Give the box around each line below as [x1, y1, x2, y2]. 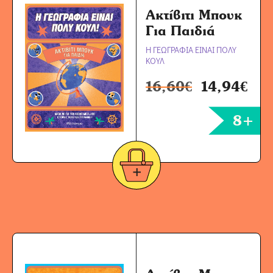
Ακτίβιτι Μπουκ [146, 6, 243, 23]
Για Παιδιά [146, 22, 215, 38]
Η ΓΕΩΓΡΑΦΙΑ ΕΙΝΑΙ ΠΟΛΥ [146, 43, 236, 55]
